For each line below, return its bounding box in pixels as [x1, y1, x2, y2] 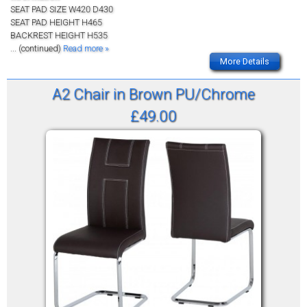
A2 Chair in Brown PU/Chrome [52, 84, 255, 103]
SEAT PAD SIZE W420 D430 [10, 3, 113, 14]
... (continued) [10, 42, 63, 53]
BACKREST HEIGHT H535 [10, 29, 108, 40]
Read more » [63, 42, 109, 53]
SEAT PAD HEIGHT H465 [10, 16, 102, 27]
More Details [220, 56, 269, 66]
